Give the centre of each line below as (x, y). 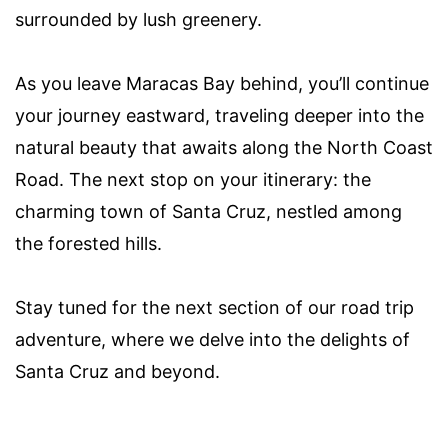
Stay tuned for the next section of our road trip (214, 308)
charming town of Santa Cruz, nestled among (208, 212)
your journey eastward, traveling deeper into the (219, 116)
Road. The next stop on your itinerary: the (193, 180)
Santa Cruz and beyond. (117, 372)
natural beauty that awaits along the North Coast (224, 148)
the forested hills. (88, 244)
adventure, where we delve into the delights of (212, 340)
